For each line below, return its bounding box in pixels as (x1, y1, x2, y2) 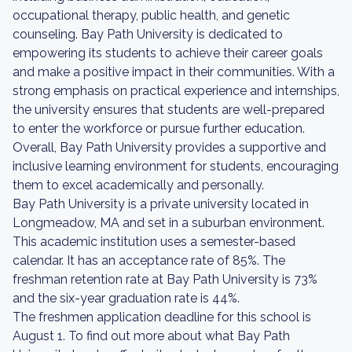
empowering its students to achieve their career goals (13, 46, 323, 60)
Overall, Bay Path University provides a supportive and (13, 140, 326, 155)
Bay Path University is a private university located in (13, 196, 309, 211)
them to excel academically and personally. (13, 178, 264, 192)
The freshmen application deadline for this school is (13, 310, 311, 324)
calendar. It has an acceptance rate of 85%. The (13, 253, 285, 268)
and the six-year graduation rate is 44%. (13, 291, 240, 306)
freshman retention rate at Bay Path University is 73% (13, 272, 317, 287)
